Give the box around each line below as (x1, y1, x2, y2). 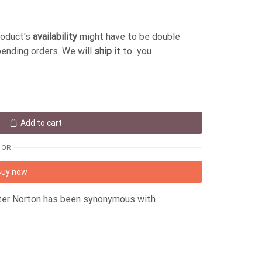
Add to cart (20, 118, 62, 128)
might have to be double (77, 31, 180, 42)
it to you (112, 46, 151, 57)
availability (33, 31, 77, 42)
